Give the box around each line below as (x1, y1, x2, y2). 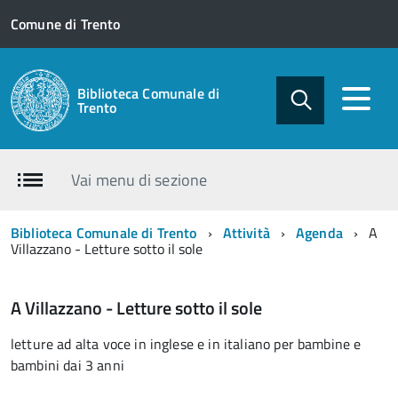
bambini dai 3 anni (11, 354, 124, 376)
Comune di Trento (11, 13, 121, 35)
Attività (222, 222, 270, 243)
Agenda (295, 222, 343, 243)
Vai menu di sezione (71, 168, 207, 192)
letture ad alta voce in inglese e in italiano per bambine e (11, 333, 362, 354)
